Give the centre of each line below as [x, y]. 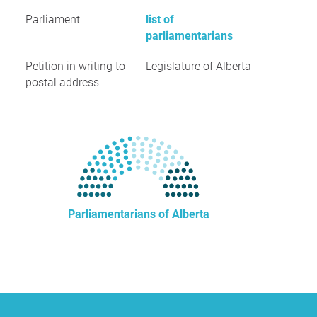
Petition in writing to [75, 66]
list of [160, 19]
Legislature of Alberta [198, 66]
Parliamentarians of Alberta [139, 214]
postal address [62, 82]
